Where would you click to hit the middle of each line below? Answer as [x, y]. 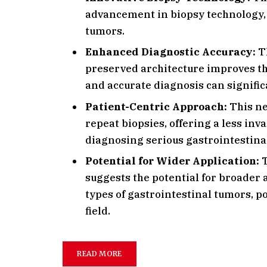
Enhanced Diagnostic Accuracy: [171, 52]
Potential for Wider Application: [173, 161]
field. [98, 211]
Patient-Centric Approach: [156, 106]
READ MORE [100, 253]
